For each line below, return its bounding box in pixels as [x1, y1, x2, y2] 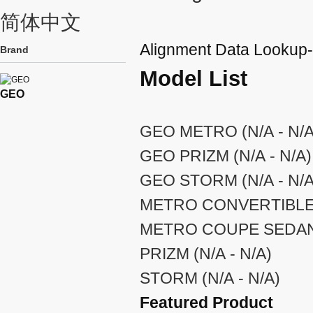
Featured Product [140, 293, 273, 312]
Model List [140, 66, 247, 91]
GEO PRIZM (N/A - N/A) [140, 146, 312, 165]
